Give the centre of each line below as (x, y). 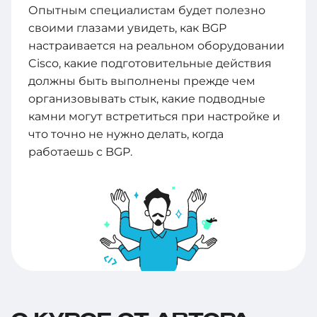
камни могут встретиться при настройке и (154, 116)
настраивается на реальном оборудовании (156, 45)
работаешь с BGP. (80, 151)
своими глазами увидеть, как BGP (127, 28)
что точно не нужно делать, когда (126, 134)
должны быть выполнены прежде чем (142, 81)
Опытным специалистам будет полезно (147, 10)
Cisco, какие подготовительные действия (150, 63)
